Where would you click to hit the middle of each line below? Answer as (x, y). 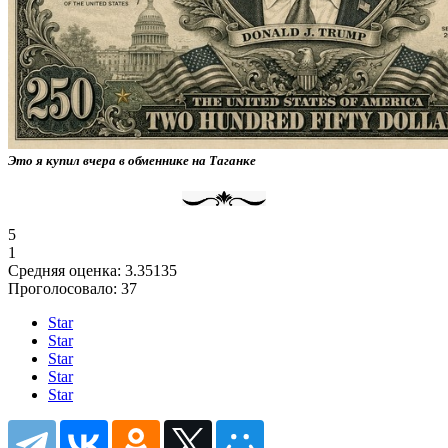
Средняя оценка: (66, 270)
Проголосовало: (64, 288)
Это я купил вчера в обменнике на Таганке (132, 160)
